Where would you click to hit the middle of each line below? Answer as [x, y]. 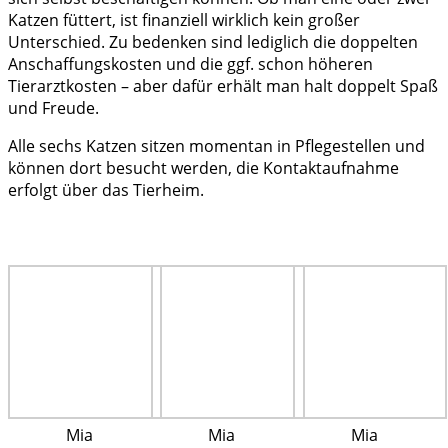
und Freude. [53, 108]
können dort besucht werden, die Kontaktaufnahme [203, 168]
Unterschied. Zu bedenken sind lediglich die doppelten [213, 42]
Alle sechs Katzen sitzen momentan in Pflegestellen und [216, 146]
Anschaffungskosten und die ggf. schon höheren [190, 64]
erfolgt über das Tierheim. [106, 190]
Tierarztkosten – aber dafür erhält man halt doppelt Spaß [223, 86]
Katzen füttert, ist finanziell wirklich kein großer [184, 20]
